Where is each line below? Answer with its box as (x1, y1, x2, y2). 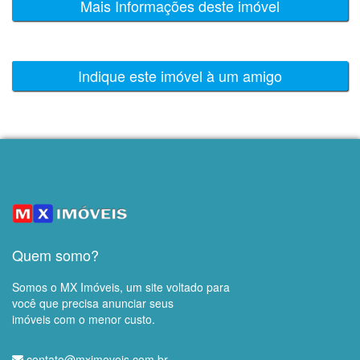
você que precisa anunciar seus (12, 294, 174, 311)
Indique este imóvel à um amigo (78, 64, 282, 86)
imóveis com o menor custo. (12, 310, 155, 327)
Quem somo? (12, 243, 99, 265)
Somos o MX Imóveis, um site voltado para (12, 278, 230, 295)
